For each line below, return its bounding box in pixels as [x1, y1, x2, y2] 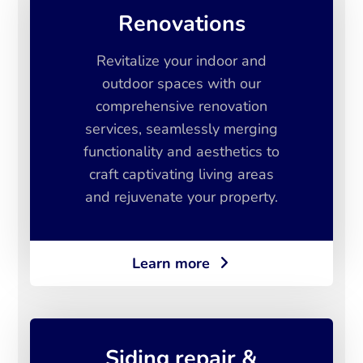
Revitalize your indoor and [96, 50, 267, 70]
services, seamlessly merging [85, 118, 278, 139]
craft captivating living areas [89, 164, 274, 184]
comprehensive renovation [96, 96, 267, 116]
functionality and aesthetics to [83, 141, 280, 161]
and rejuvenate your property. [85, 186, 278, 207]
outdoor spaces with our [102, 73, 261, 93]
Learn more [132, 253, 210, 273]
